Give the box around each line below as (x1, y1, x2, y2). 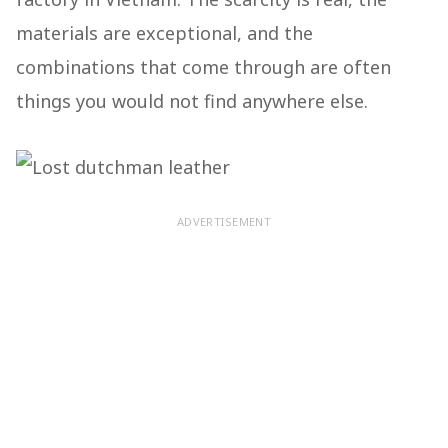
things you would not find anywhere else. (16, 89, 368, 114)
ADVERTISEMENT (176, 214, 272, 230)
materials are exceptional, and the (16, 21, 313, 46)
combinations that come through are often (16, 55, 391, 80)
